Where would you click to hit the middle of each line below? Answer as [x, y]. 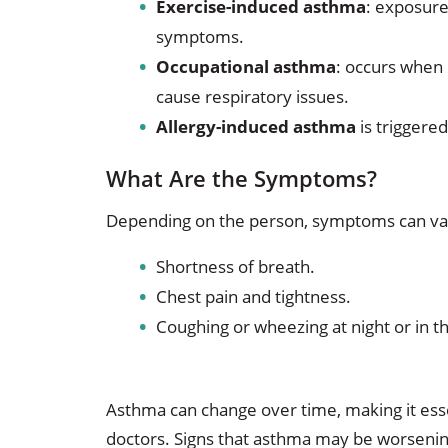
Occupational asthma [245, 66]
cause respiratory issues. [252, 96]
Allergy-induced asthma [255, 126]
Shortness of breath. [235, 266]
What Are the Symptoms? [241, 179]
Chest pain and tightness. [253, 296]
